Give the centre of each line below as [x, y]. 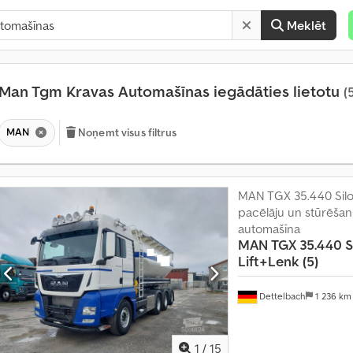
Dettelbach [281, 295]
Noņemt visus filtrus [127, 132]
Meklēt [307, 25]
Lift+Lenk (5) [278, 261]
